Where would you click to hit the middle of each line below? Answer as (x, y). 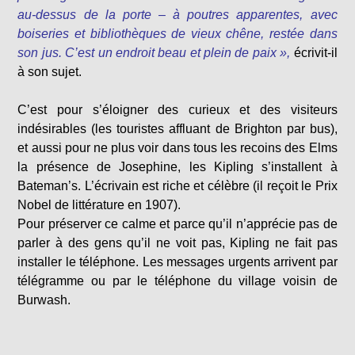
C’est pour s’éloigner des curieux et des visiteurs (177, 110)
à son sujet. (50, 72)
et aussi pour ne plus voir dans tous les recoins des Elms (177, 148)
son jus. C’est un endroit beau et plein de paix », (154, 53)
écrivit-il (315, 53)
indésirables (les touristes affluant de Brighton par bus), (177, 129)
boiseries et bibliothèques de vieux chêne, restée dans (177, 34)
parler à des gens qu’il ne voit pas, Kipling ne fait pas (177, 243)
